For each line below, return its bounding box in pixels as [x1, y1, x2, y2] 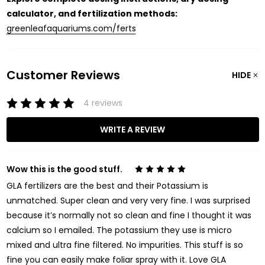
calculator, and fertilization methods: [6, 8, 177, 20]
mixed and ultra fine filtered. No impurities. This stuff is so [6, 239, 243, 251]
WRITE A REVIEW [100, 124, 165, 136]
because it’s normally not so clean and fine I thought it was [6, 209, 251, 222]
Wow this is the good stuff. [6, 163, 122, 176]
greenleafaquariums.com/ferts [6, 22, 136, 35]
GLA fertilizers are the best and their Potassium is [6, 180, 208, 192]
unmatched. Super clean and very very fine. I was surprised [6, 195, 250, 207]
